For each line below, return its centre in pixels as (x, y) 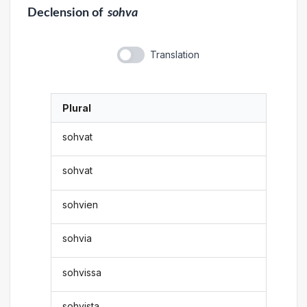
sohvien (81, 204)
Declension (58, 12)
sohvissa (82, 272)
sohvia (77, 238)
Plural (77, 108)
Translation (174, 54)
